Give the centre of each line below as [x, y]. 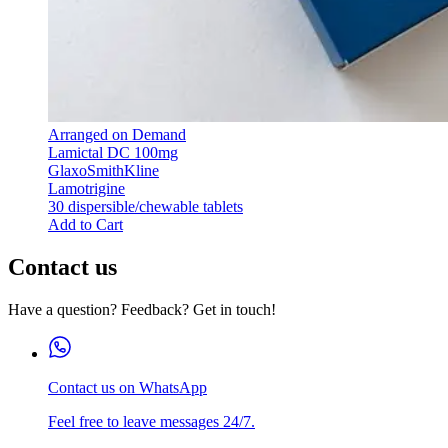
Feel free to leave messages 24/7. [151, 421]
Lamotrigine [86, 188]
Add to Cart [85, 224]
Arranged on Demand [117, 134]
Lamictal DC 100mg [113, 152]
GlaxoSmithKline [103, 170]
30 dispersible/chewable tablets [145, 206]
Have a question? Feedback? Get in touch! [142, 309]
